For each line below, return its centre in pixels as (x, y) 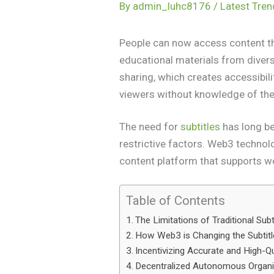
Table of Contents (176, 201)
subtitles (201, 127)
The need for (150, 127)
